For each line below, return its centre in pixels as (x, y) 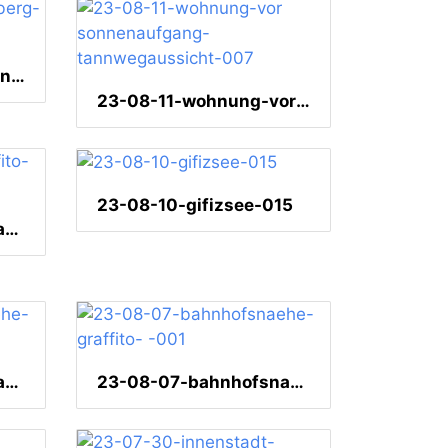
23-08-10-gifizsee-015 (195, 205)
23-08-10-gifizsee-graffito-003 (12, 229)
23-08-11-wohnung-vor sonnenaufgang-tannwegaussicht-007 (303, 101)
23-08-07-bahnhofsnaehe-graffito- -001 (297, 382)
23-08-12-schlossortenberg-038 (18, 76)
